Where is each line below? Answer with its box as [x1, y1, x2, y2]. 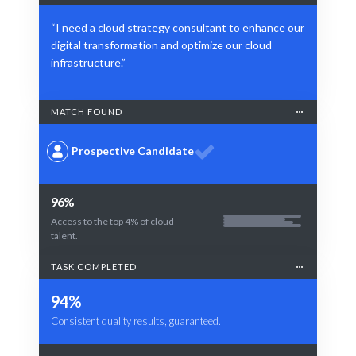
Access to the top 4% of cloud [51, 215, 174, 227]
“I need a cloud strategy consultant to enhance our [51, 20, 304, 34]
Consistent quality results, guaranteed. [51, 314, 221, 327]
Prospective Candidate [72, 143, 194, 157]
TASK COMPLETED [51, 261, 137, 272]
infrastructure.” [51, 55, 126, 69]
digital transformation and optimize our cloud [51, 37, 272, 52]
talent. [51, 229, 78, 242]
